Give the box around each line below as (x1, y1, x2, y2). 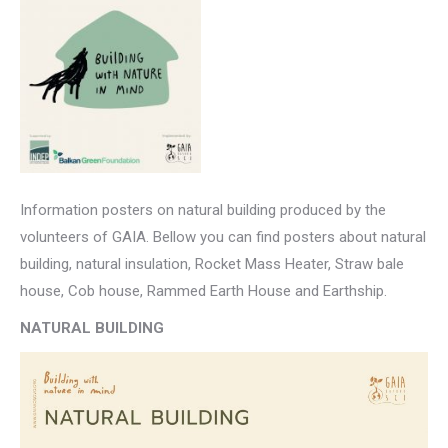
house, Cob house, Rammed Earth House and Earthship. (20, 281, 387, 300)
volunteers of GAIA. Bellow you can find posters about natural (20, 227, 426, 246)
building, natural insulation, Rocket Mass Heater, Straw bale (20, 254, 404, 273)
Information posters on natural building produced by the (20, 200, 386, 219)
